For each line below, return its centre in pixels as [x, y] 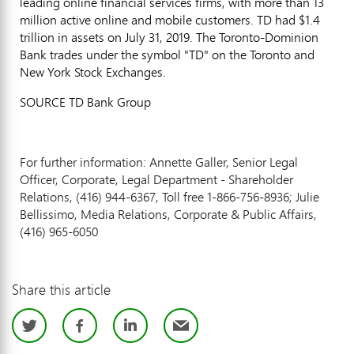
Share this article [61, 289]
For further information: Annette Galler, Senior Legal [159, 162]
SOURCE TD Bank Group [85, 102]
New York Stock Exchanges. [93, 72]
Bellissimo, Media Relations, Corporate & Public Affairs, [168, 214]
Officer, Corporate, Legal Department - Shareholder [156, 179]
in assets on [90, 37]
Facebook [148, 327]
